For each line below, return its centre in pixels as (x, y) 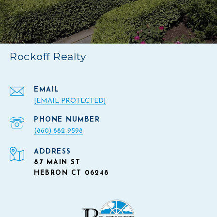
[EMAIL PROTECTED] (70, 101)
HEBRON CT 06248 (72, 173)
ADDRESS (53, 152)
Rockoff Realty (48, 57)
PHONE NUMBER (67, 120)
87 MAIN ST (57, 163)
